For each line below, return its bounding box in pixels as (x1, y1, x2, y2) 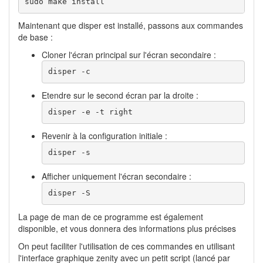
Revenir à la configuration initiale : (42, 129, 167, 141)
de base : (18, 31, 53, 43)
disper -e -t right (48, 107, 133, 117)
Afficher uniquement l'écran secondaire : (42, 170, 191, 182)
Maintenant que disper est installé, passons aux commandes (18, 19, 243, 31)
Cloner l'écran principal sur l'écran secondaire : (42, 48, 216, 60)
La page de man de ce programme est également (18, 210, 203, 222)
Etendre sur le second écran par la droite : (42, 89, 198, 101)
